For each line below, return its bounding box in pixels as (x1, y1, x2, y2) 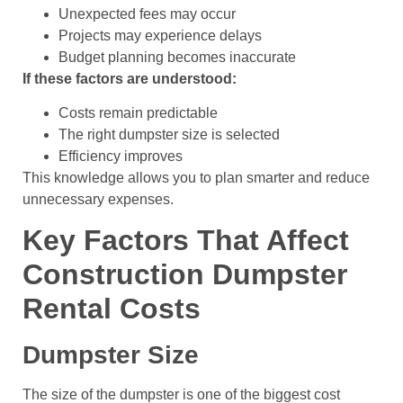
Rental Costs (22, 292, 201, 326)
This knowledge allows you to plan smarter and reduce (22, 170, 370, 186)
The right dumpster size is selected (58, 127, 280, 143)
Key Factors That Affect (22, 224, 349, 257)
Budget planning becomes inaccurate (58, 49, 296, 65)
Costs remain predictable (58, 105, 218, 121)
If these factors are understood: (22, 70, 237, 86)
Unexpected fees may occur (58, 5, 236, 22)
